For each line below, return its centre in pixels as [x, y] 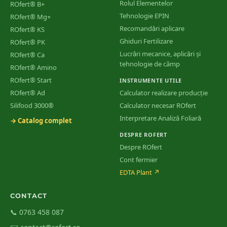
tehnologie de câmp [150, 64]
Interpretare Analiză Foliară [160, 118]
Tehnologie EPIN [144, 16]
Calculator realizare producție [164, 93]
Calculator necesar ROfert [158, 105]
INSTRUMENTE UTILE [151, 80]
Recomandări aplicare [152, 28]
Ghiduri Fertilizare [146, 41]
